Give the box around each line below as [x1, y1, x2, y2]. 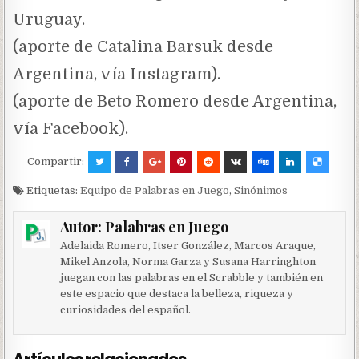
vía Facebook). [13, 119, 129, 138]
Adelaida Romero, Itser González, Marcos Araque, [59, 239, 316, 252]
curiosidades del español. [59, 303, 191, 316]
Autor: [59, 216, 105, 236]
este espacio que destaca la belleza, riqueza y [59, 287, 293, 300]
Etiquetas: [24, 184, 81, 196]
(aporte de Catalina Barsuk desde [13, 37, 274, 56]
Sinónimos [234, 184, 288, 196]
